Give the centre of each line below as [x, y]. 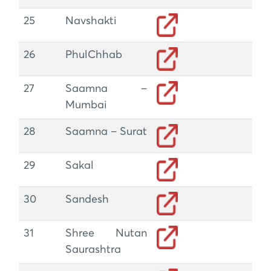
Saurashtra [93, 250]
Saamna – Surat [106, 132]
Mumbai [86, 105]
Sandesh [87, 200]
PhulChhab [94, 55]
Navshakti [91, 21]
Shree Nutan [106, 233]
